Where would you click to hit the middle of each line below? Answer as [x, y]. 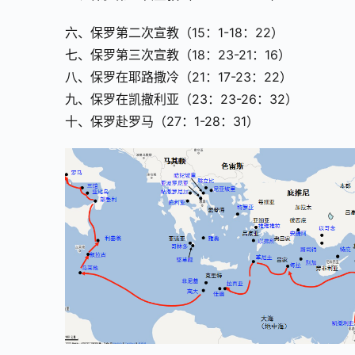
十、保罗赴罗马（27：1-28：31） [162, 122]
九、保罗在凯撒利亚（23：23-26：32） [181, 99]
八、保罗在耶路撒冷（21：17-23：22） [179, 77]
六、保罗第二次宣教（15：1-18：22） [174, 33]
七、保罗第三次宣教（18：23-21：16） [178, 55]
